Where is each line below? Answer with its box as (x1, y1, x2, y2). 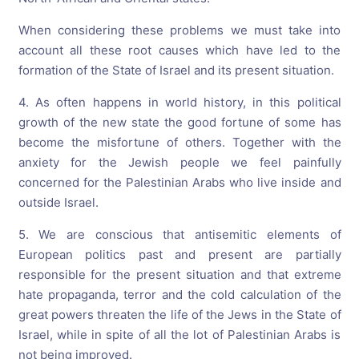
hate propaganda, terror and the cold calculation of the (18, 286, 341, 302)
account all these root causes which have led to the (18, 42, 341, 58)
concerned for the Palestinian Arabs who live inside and (18, 174, 341, 190)
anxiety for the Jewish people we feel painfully (18, 154, 341, 170)
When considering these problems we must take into (18, 22, 341, 38)
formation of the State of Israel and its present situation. (18, 62, 334, 78)
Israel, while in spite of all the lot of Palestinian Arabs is (18, 326, 341, 342)
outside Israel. (18, 194, 99, 210)
